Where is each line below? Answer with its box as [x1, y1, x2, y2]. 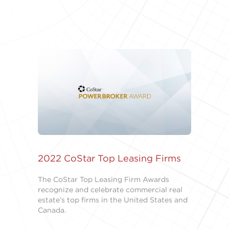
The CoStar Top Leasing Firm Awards [38, 175, 169, 185]
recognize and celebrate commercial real [38, 185, 182, 195]
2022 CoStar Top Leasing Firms [38, 152, 181, 165]
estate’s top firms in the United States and [38, 195, 188, 205]
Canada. [38, 205, 66, 215]
